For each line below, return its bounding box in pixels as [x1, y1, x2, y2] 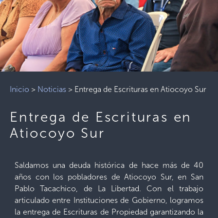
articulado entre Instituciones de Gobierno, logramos [15, 196, 203, 205]
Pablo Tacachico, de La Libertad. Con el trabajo [15, 184, 203, 193]
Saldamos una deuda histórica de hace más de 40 [15, 161, 203, 170]
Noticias [37, 85, 66, 94]
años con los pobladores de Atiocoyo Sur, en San [15, 172, 203, 182]
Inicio [10, 85, 29, 94]
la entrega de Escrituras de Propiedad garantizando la [15, 207, 203, 217]
